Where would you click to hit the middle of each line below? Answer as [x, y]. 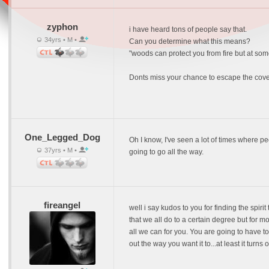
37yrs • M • [60, 150]
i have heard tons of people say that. [188, 29]
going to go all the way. [166, 152]
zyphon [62, 27]
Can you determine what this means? [189, 41]
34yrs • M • [60, 40]
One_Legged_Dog [62, 137]
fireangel [62, 205]
